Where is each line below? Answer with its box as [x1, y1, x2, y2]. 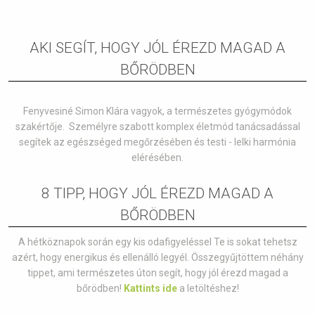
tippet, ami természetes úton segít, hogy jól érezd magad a [27, 267, 288, 278]
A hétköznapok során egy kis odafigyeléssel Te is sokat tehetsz [18, 236, 297, 247]
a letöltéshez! [176, 283, 239, 294]
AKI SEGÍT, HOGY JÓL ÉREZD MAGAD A [30, 39, 285, 56]
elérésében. [131, 152, 184, 163]
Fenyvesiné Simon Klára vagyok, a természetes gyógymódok [23, 105, 292, 117]
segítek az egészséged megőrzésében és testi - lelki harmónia [19, 136, 296, 148]
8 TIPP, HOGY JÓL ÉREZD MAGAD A [41, 185, 274, 202]
